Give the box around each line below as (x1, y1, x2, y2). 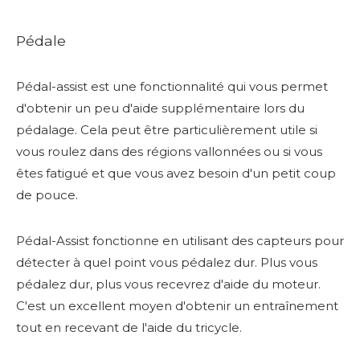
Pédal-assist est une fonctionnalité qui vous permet (16, 78, 328, 94)
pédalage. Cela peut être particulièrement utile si (16, 121, 317, 137)
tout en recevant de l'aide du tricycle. (16, 319, 242, 335)
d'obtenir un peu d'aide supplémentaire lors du (16, 100, 305, 116)
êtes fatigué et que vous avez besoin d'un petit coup (16, 165, 336, 181)
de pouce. (16, 186, 78, 202)
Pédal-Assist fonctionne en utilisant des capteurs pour (16, 232, 344, 248)
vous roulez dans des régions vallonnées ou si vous (16, 143, 322, 159)
